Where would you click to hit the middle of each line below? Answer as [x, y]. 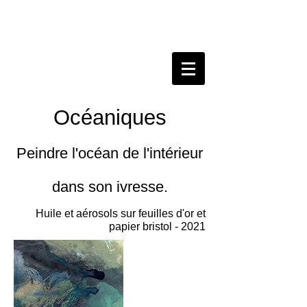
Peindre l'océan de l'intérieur [110, 153]
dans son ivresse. [110, 187]
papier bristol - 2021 [157, 226]
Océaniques [110, 118]
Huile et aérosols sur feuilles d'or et [121, 213]
